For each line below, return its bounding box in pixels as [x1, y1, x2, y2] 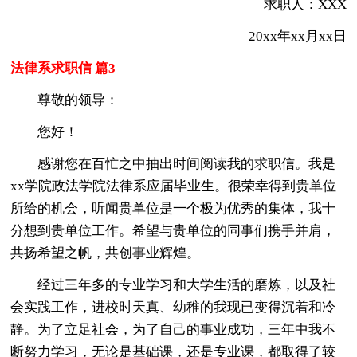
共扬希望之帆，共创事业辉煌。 [10, 245, 201, 261]
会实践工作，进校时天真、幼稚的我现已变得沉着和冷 [10, 299, 336, 315]
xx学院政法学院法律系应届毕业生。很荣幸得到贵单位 [10, 178, 337, 194]
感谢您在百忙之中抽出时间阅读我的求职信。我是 [37, 155, 336, 171]
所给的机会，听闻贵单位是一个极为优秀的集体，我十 [10, 200, 336, 216]
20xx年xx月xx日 [221, 28, 347, 44]
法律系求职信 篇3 [10, 60, 116, 76]
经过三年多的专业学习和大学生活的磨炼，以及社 [37, 277, 336, 292]
